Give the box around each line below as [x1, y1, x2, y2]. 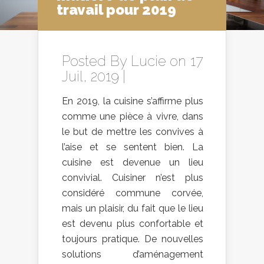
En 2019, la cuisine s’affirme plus [62, 95, 203, 107]
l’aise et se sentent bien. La [62, 141, 203, 153]
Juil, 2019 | [62, 68, 126, 85]
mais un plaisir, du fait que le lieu [62, 203, 203, 214]
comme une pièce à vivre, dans [62, 111, 203, 122]
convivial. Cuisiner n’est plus [62, 172, 203, 183]
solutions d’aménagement [62, 249, 203, 260]
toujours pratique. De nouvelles [62, 233, 203, 245]
